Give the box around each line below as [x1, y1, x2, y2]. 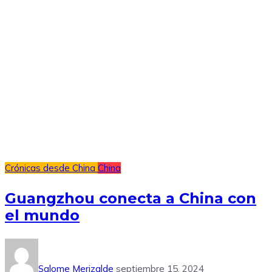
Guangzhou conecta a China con [5, 189, 256, 208]
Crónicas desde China [5, 162, 98, 174]
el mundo [5, 206, 80, 225]
